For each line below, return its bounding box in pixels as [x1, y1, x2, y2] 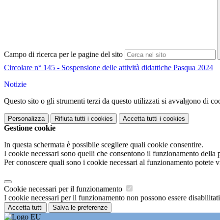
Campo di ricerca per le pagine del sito [4, 50, 123, 59]
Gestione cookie [4, 124, 55, 133]
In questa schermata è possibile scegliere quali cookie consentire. [4, 140, 203, 149]
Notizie [4, 80, 27, 89]
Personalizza [8, 115, 45, 123]
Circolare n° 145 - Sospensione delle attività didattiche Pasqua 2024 [4, 63, 213, 72]
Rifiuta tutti [55, 115, 85, 123]
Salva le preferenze [53, 204, 108, 212]
